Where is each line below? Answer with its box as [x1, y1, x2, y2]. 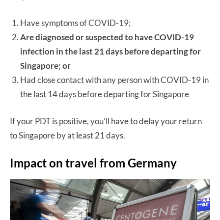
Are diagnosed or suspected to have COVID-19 [20, 31, 194, 42]
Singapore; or [20, 60, 71, 71]
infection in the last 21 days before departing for [20, 46, 201, 56]
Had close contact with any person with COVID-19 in [20, 74, 209, 85]
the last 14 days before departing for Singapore [20, 88, 189, 99]
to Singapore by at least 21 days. [10, 130, 127, 140]
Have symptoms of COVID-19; [20, 17, 131, 28]
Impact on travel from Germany [10, 155, 177, 170]
